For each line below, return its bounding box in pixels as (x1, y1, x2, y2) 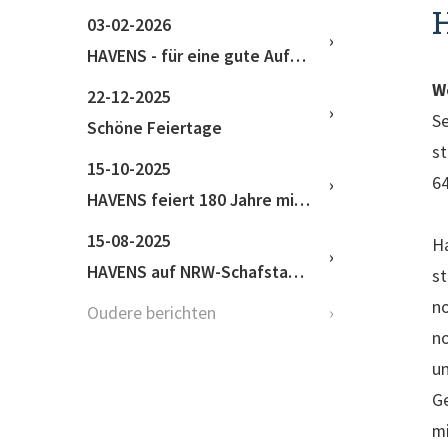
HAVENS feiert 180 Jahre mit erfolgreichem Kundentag (87, 188, 294, 211)
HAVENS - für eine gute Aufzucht (87, 44, 290, 67)
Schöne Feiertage (87, 116, 222, 139)
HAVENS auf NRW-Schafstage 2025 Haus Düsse (87, 260, 288, 283)
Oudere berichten (87, 301, 216, 324)
